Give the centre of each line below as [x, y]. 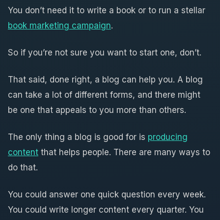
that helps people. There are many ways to [124, 152]
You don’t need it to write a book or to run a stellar [107, 10]
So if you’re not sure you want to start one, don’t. [105, 52]
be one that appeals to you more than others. [97, 110]
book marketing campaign [59, 25]
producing [168, 137]
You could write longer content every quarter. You [106, 209]
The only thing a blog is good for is [78, 137]
